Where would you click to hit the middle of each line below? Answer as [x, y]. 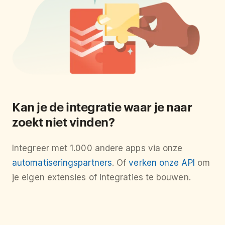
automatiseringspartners [62, 163]
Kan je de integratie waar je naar [102, 107]
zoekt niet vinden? [64, 122]
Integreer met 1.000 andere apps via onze [97, 148]
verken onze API [162, 163]
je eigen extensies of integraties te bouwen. [101, 178]
